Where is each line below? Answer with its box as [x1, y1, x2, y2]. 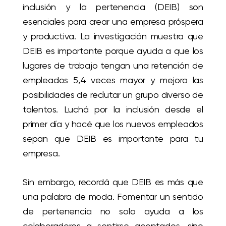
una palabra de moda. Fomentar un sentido [23, 191, 203, 202]
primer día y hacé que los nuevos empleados [23, 118, 203, 129]
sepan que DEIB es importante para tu [23, 133, 203, 144]
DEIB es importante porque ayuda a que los [23, 45, 203, 56]
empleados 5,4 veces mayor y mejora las [23, 74, 203, 85]
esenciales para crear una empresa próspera [23, 16, 203, 27]
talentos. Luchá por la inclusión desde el [23, 103, 203, 115]
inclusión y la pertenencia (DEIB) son [23, 1, 203, 12]
